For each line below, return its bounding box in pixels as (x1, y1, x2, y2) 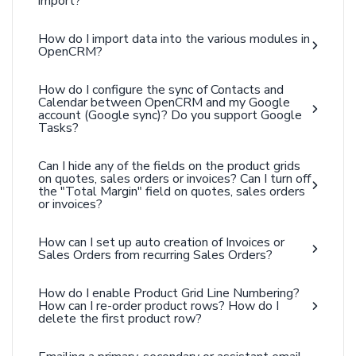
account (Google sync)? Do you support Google (38, 106, 302, 124)
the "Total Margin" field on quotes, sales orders (38, 183, 305, 200)
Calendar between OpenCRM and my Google (38, 94, 290, 111)
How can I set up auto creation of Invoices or (38, 234, 284, 251)
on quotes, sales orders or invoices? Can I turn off (38, 170, 311, 188)
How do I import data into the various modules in (38, 30, 310, 48)
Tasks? (38, 119, 79, 137)
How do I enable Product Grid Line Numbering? (38, 284, 300, 302)
